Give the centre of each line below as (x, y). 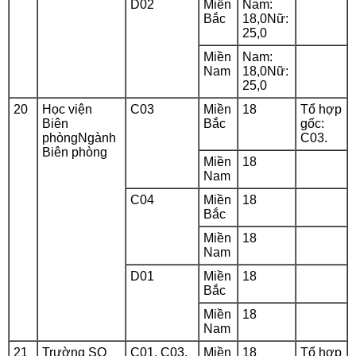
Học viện (67, 109)
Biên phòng (75, 152)
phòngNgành (79, 138)
